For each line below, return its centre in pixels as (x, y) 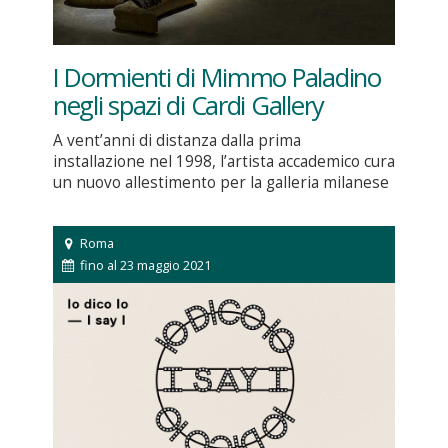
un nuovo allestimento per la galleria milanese (220, 183)
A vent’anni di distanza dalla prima (176, 141)
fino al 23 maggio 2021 (144, 265)
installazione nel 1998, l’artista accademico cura (223, 162)
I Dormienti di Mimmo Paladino (216, 78)
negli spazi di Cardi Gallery (188, 106)
